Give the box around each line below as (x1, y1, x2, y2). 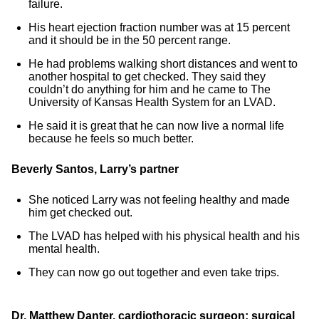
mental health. (28, 243, 100, 255)
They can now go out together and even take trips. (28, 266, 279, 278)
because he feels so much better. (28, 132, 194, 145)
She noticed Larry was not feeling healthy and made (28, 194, 290, 206)
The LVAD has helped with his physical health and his (28, 230, 300, 242)
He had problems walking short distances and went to (28, 58, 298, 70)
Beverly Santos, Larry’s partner (11, 163, 179, 175)
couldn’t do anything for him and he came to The (28, 83, 271, 95)
